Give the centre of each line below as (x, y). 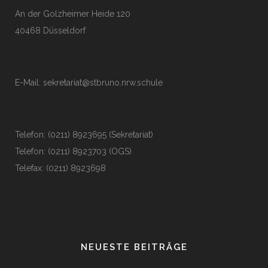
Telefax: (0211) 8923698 (60, 168)
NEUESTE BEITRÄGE (134, 247)
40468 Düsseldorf (50, 31)
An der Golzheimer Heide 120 (73, 14)
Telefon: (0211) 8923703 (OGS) (73, 151)
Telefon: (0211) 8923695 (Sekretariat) (84, 135)
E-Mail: (29, 83)
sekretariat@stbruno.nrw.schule (103, 83)
